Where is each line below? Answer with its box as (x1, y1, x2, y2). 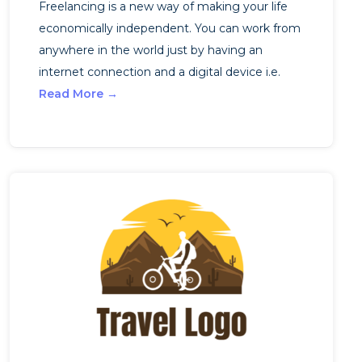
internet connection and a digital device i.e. (39, 65, 280, 79)
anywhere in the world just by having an (39, 43, 263, 57)
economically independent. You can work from (39, 21, 301, 36)
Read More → (39, 86, 118, 101)
